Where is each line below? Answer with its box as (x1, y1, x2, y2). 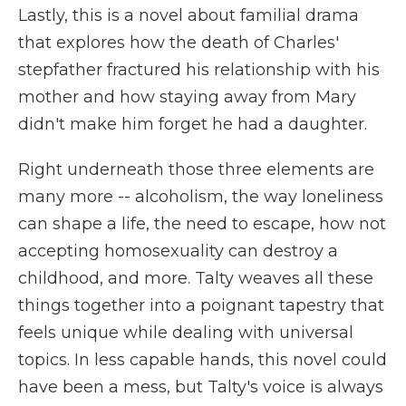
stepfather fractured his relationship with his (18, 60, 380, 80)
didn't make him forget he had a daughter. (18, 114, 367, 134)
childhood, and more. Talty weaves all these (18, 268, 373, 288)
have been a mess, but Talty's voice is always (18, 377, 383, 397)
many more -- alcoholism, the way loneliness (18, 187, 383, 207)
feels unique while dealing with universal (18, 323, 353, 343)
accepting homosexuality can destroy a (18, 241, 338, 261)
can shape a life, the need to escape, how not (18, 214, 386, 234)
